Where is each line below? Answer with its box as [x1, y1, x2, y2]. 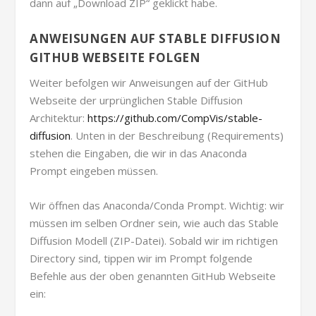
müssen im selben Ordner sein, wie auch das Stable [30, 215, 279, 230]
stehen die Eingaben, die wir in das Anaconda [30, 145, 248, 160]
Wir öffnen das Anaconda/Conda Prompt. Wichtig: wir [30, 197, 285, 212]
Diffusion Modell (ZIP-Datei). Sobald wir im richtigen [30, 233, 279, 248]
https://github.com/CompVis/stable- [87, 110, 263, 125]
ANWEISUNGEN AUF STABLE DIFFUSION [30, 30, 281, 47]
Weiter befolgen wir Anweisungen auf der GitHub [30, 75, 269, 90]
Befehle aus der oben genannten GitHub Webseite [30, 268, 276, 283]
